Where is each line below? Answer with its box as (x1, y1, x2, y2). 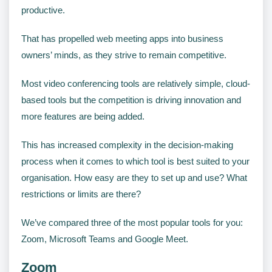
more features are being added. (21, 110, 144, 121)
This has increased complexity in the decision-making (21, 139, 233, 150)
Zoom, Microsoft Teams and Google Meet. (21, 233, 188, 244)
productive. (21, 4, 65, 15)
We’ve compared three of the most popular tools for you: (21, 217, 243, 228)
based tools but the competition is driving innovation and (21, 94, 241, 105)
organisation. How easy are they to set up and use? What (21, 172, 247, 183)
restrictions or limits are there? (21, 188, 141, 199)
